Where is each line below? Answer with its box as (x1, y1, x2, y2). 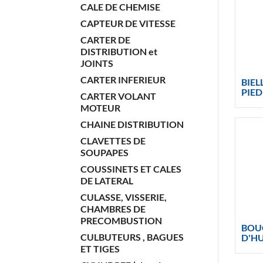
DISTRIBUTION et (80, 46, 157, 57)
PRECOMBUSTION (80, 215, 162, 226)
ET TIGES (80, 243, 120, 254)
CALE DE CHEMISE (80, 1, 160, 12)
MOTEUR (80, 102, 120, 113)
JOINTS (80, 58, 113, 69)
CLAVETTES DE (80, 135, 146, 146)
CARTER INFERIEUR (80, 74, 166, 85)
